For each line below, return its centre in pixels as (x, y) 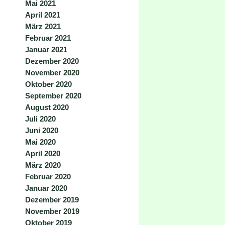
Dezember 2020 (52, 61)
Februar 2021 (48, 38)
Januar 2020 (46, 188)
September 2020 (53, 96)
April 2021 (43, 15)
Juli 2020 (40, 119)
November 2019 (52, 211)
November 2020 (52, 73)
